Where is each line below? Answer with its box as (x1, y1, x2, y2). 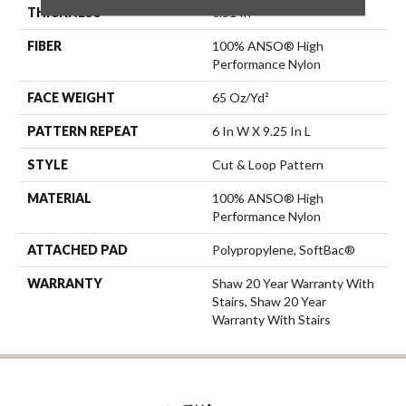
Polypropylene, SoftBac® (212, 241, 355, 257)
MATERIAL (27, 189, 92, 206)
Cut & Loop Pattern (212, 156, 324, 172)
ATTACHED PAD (27, 241, 128, 257)
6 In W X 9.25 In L (212, 122, 311, 139)
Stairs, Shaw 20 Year (212, 293, 326, 309)
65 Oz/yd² (212, 89, 269, 105)
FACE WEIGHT (27, 89, 115, 105)
